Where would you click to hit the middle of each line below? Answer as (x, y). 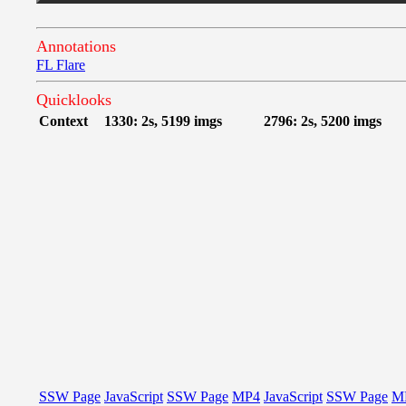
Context (63, 121)
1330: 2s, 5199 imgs (163, 121)
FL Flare (61, 65)
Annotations (76, 46)
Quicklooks (74, 100)
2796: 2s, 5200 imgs (323, 121)
